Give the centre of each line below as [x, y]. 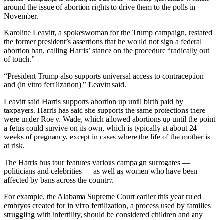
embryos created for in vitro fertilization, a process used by [94, 206]
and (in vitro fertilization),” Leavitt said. [65, 85]
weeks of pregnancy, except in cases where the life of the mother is [107, 137]
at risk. [14, 146]
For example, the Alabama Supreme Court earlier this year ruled [103, 197]
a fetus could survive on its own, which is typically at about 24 [100, 128]
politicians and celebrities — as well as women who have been [101, 171]
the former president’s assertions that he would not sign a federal [103, 42]
